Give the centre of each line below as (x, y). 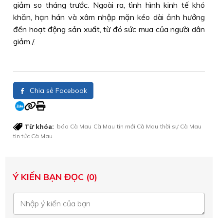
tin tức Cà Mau (33, 136)
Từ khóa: (39, 127)
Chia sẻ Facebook (57, 91)
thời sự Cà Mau (181, 126)
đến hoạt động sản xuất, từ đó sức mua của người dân (109, 29)
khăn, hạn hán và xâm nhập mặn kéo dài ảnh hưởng (109, 17)
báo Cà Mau (74, 126)
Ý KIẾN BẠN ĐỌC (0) (55, 177)
